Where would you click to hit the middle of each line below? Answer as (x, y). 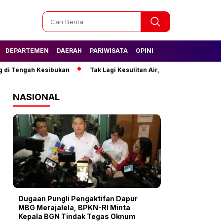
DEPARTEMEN (27, 50)
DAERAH (69, 50)
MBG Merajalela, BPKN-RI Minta (74, 207)
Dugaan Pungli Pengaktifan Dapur (78, 199)
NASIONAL (36, 97)
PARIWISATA (109, 50)
